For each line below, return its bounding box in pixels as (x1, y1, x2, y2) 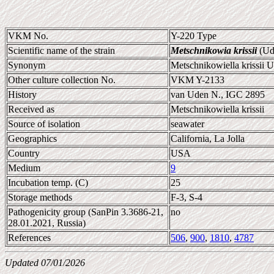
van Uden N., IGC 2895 (171, 89, 265, 100)
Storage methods (8, 192, 72, 202)
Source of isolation (8, 119, 80, 129)
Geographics (8, 133, 57, 144)
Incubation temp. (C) (8, 177, 88, 188)
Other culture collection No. (8, 75, 116, 85)
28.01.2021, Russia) (8, 218, 86, 228)
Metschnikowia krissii (171, 45, 257, 56)
